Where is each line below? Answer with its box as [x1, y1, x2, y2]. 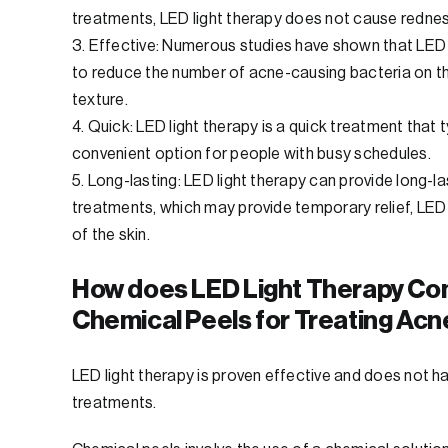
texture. [72, 92, 128, 109]
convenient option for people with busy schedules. [72, 146, 431, 163]
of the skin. [72, 227, 150, 244]
